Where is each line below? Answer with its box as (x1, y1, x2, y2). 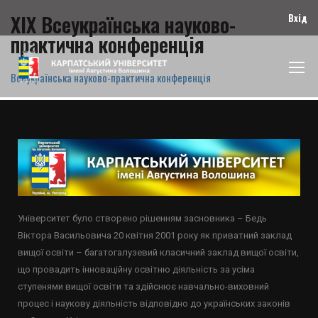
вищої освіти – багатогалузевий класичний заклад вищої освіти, (18, 247, 299, 258)
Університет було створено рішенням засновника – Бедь (18, 213, 267, 224)
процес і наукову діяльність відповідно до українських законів (18, 298, 290, 309)
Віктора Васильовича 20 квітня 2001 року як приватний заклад (18, 230, 292, 241)
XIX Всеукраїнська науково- (11, 10, 236, 39)
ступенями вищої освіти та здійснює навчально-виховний (18, 281, 269, 292)
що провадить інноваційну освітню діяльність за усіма (18, 264, 255, 275)
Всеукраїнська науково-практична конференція (11, 70, 211, 85)
